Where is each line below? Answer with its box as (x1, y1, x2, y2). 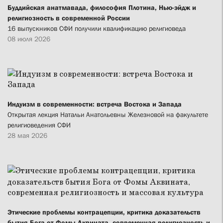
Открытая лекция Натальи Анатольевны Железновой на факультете (7, 111, 208, 119)
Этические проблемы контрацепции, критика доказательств (7, 208, 201, 217)
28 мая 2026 (7, 131, 47, 140)
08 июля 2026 (7, 35, 50, 43)
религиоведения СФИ (7, 121, 71, 129)
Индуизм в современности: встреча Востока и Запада (7, 100, 182, 109)
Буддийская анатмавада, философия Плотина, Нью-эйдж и (7, 3, 196, 12)
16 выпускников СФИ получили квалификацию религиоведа (7, 24, 186, 33)
